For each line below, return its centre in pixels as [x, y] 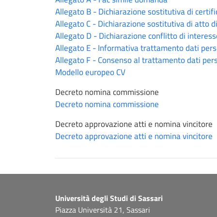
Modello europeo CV [90, 72]
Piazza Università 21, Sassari [103, 210]
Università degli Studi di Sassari [109, 198]
